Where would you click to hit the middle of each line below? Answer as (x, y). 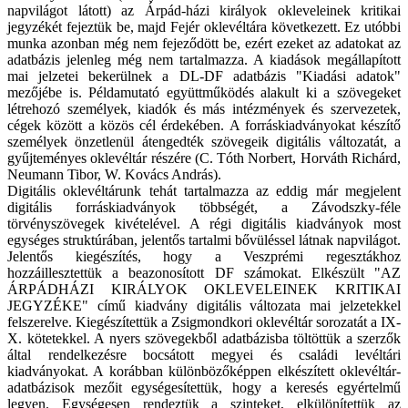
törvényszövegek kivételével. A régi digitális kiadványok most (204, 224)
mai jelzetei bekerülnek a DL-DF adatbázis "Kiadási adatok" (204, 76)
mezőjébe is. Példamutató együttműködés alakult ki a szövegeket (204, 93)
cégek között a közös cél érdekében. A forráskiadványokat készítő (204, 126)
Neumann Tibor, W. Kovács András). (114, 175)
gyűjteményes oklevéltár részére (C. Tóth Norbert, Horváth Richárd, (204, 158)
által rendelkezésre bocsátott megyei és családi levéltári (204, 355)
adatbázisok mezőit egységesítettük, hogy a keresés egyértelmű (204, 388)
